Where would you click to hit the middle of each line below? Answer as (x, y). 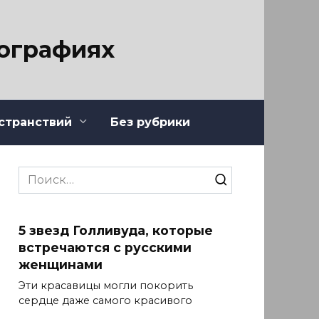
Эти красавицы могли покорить (106, 286)
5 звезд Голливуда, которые (116, 230)
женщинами (61, 264)
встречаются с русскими (105, 247)
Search (38, 174)
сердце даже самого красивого (105, 301)
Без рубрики (150, 122)
